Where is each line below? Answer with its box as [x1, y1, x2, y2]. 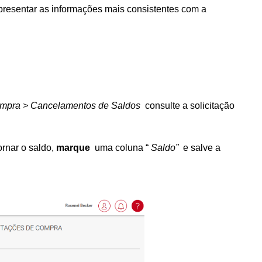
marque [56, 143, 92, 153]
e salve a [183, 143, 220, 153]
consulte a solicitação [143, 101, 235, 111]
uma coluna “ [92, 143, 151, 153]
